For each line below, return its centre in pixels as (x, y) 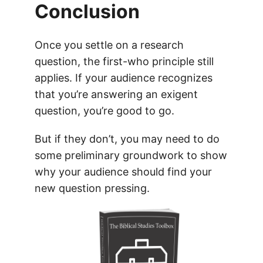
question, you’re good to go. (104, 111)
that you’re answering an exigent (116, 95)
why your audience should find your (123, 172)
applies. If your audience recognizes (123, 78)
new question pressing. (92, 188)
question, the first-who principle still (124, 62)
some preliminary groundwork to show (131, 156)
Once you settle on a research (109, 45)
